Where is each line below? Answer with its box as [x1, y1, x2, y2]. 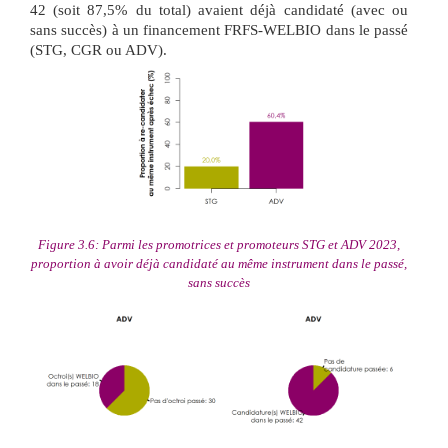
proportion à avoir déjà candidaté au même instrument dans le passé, [31, 255, 407, 271]
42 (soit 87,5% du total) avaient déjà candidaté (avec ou [30, 2, 408, 19]
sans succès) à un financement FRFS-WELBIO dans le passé [30, 22, 408, 39]
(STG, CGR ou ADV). [30, 42, 167, 59]
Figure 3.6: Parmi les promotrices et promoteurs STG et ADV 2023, [38, 236, 400, 252]
